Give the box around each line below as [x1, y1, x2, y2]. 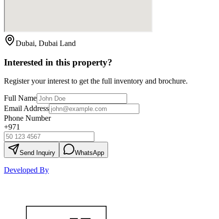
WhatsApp [75, 149, 104, 157]
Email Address [4, 104, 49, 113]
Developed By [4, 166, 49, 175]
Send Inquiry [20, 149, 55, 157]
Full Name [4, 94, 37, 103]
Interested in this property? [4, 57, 112, 67]
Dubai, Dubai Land [16, 39, 76, 48]
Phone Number [4, 114, 51, 123]
